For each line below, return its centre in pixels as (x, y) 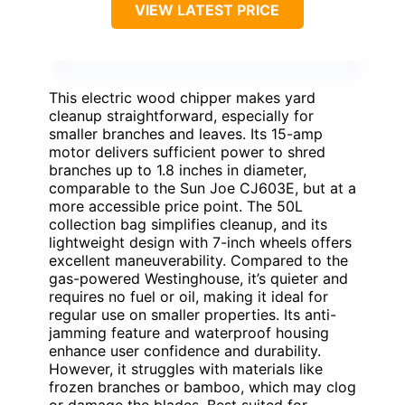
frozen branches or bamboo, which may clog (202, 387)
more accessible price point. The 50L (176, 207)
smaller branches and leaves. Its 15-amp (186, 134)
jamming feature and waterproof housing (189, 333)
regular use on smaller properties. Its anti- (193, 315)
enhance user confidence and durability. (185, 351)
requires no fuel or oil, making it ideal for (188, 297)
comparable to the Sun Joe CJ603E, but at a (202, 188)
